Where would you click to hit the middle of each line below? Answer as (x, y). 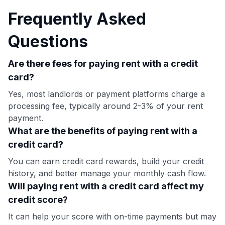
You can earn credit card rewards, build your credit (106, 161)
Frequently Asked (77, 19)
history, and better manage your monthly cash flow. (107, 173)
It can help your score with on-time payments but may (112, 216)
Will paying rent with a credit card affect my (106, 186)
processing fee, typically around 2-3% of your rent (105, 106)
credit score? (38, 199)
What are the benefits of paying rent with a (103, 131)
